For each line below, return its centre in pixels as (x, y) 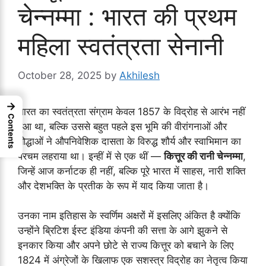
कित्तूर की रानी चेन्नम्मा (203, 156)
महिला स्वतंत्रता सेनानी (121, 46)
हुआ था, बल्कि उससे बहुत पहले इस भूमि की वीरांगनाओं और (122, 126)
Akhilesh (140, 75)
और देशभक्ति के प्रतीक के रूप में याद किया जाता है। (113, 186)
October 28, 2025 (60, 75)
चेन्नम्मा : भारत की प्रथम (127, 17)
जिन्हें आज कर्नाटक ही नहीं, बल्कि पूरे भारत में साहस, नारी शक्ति (132, 171)
